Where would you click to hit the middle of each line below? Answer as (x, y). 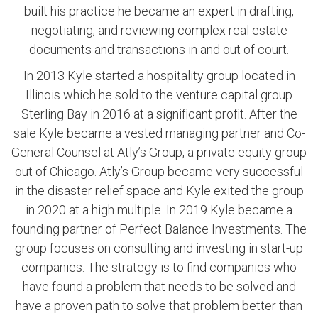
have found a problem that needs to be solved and (159, 287)
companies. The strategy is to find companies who (159, 268)
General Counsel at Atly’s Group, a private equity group (159, 153)
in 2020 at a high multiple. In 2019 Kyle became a (159, 210)
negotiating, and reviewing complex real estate (159, 31)
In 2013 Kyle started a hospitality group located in (159, 76)
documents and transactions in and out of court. (159, 50)
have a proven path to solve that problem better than (159, 306)
